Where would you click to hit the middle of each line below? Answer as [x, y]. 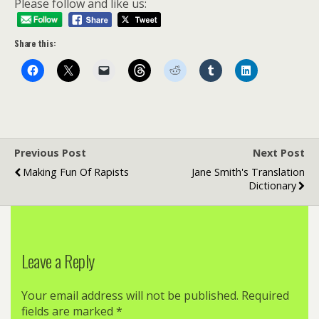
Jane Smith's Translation [248, 172]
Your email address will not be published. [130, 296]
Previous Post [50, 152]
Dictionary [272, 185]
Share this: [35, 43]
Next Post [279, 152]
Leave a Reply [58, 261]
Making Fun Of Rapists [76, 172]
